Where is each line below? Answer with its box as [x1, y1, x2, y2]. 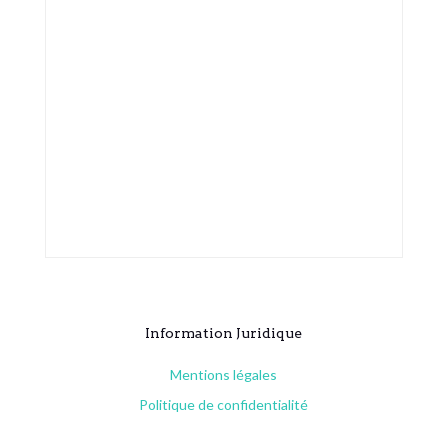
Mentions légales [170, 366, 278, 384]
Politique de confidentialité [139, 396, 309, 414]
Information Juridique [145, 325, 303, 342]
